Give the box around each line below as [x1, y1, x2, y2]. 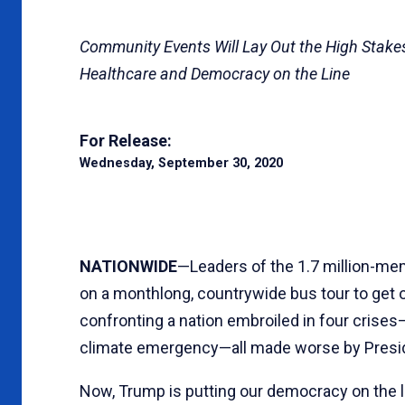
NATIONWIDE [80, 256, 177, 276]
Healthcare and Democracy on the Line [80, 63, 350, 83]
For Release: [80, 130, 172, 150]
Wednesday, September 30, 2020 [80, 155, 283, 171]
